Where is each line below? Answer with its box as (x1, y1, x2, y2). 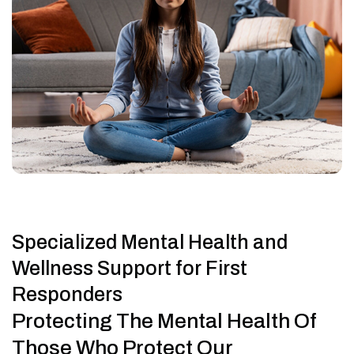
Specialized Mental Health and (12, 232, 288, 254)
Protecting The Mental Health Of (12, 310, 317, 333)
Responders (12, 284, 122, 306)
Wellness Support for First (12, 258, 247, 280)
